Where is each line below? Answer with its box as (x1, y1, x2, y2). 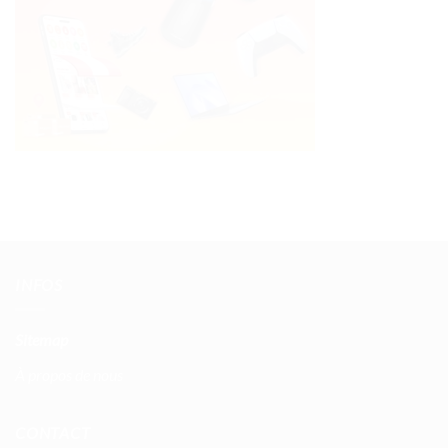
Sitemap (15, 329, 68, 349)
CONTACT (15, 423, 91, 443)
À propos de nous (15, 364, 123, 384)
